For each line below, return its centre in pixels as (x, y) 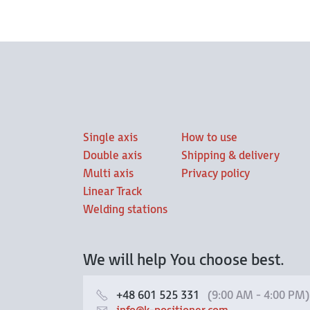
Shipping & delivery (230, 156)
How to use (209, 138)
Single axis (110, 138)
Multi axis (108, 174)
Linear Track (112, 192)
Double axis (112, 156)
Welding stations (125, 210)
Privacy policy (216, 174)
